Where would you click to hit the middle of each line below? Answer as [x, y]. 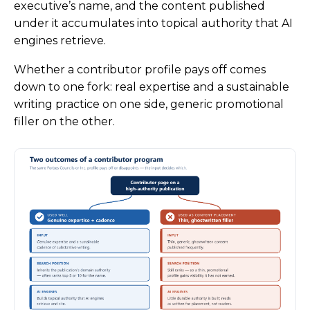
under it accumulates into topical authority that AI [153, 23]
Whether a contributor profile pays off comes [140, 70]
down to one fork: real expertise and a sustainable [152, 87]
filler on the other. [64, 122]
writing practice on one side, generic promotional [149, 104]
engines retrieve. [60, 40]
